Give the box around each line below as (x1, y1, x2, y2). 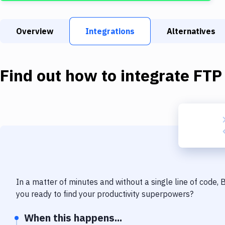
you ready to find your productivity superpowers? (16, 189, 193, 199)
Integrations (85, 26, 135, 36)
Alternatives (167, 26, 215, 36)
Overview (16, 26, 53, 36)
